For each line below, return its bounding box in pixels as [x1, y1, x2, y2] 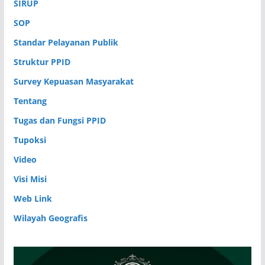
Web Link [13, 192, 52, 204]
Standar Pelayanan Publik [13, 36, 118, 48]
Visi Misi [13, 173, 47, 185]
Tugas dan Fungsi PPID [13, 114, 106, 126]
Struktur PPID [13, 56, 70, 67]
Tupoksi [13, 134, 46, 146]
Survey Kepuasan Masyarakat [13, 75, 134, 87]
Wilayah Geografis [13, 212, 88, 224]
